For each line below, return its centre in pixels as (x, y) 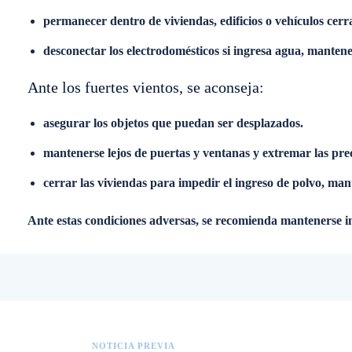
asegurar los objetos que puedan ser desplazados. (173, 123)
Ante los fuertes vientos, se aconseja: (146, 87)
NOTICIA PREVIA (134, 345)
